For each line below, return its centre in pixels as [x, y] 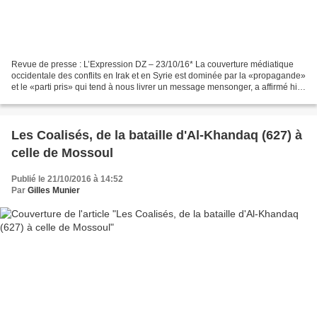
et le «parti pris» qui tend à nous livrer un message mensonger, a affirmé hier [158, 87]
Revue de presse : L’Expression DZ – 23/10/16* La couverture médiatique [152, 65]
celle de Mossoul [62, 153]
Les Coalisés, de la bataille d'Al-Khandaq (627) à [157, 136]
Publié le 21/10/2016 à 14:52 [67, 179]
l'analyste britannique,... [57, 99]
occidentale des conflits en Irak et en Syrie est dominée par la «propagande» [158, 76]
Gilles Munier [54, 191]
